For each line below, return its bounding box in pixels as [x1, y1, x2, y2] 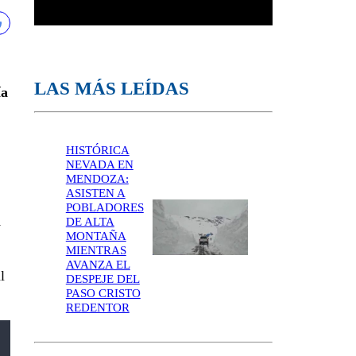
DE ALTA [65, 215, 114, 228]
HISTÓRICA [65, 143, 130, 157]
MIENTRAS [65, 243, 126, 257]
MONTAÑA [65, 229, 126, 242]
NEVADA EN [65, 157, 133, 171]
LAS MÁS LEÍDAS [33, 78, 189, 99]
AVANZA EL [65, 257, 130, 271]
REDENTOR [65, 300, 130, 314]
